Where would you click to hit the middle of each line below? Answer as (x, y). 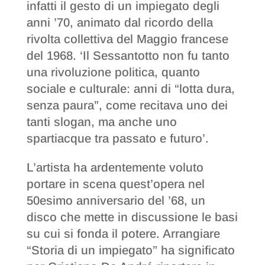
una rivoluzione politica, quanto (113, 72)
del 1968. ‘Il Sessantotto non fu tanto (128, 56)
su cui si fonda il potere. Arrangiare (123, 233)
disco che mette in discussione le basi (132, 217)
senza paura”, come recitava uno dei (127, 106)
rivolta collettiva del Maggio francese (127, 39)
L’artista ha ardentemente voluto (115, 167)
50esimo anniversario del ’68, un (116, 200)
